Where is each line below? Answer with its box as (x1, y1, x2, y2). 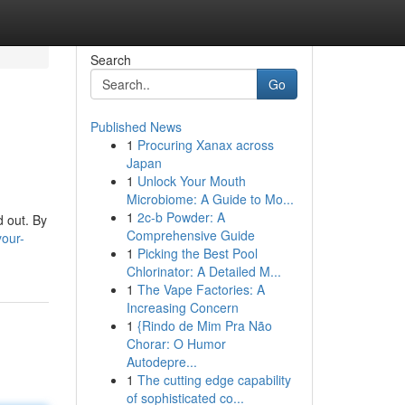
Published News (89, 118, 182, 136)
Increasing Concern (126, 298, 239, 316)
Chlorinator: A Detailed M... (126, 262, 281, 280)
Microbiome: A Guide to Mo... (126, 190, 294, 208)
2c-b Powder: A (137, 208, 225, 226)
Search (89, 51, 131, 69)
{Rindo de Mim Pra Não (137, 316, 272, 334)
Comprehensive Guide (126, 226, 255, 244)
